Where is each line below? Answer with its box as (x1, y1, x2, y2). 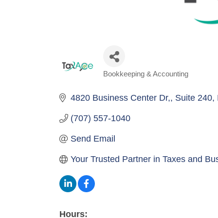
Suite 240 (175, 93, 212, 103)
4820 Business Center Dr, (70, 93, 170, 103)
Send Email (70, 134, 115, 144)
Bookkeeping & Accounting (103, 70, 188, 78)
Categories (103, 74, 164, 89)
